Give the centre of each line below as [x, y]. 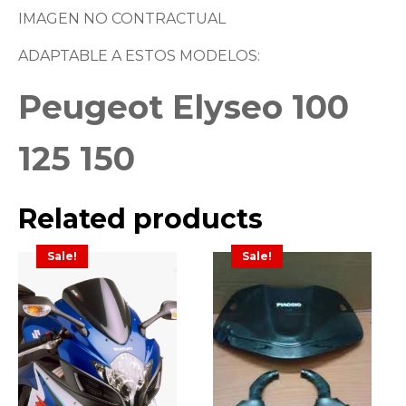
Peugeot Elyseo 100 [184, 107]
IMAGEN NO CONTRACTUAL [122, 19]
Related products [140, 219]
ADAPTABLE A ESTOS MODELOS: [139, 56]
